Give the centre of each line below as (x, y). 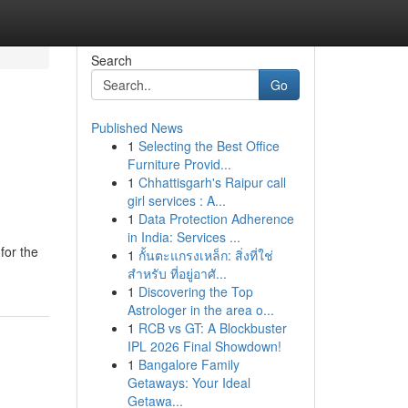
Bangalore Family (189, 364)
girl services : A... (176, 200)
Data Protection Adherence (216, 219)
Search (111, 60)
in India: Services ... (184, 237)
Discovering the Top (195, 291)
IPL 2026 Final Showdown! (204, 346)
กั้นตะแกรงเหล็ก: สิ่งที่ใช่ (205, 255)
